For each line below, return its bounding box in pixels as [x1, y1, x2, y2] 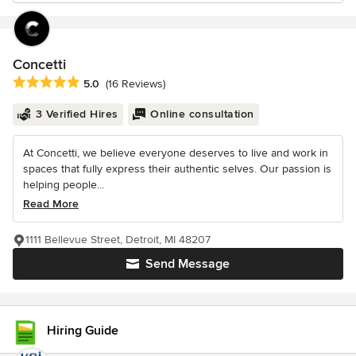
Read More [23, 197, 79, 211]
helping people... [23, 178, 104, 192]
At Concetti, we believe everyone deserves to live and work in [23, 146, 328, 161]
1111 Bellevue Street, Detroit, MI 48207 [25, 233, 211, 247]
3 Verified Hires [35, 107, 118, 122]
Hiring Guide [47, 323, 118, 339]
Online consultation [150, 107, 254, 122]
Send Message [145, 256, 230, 273]
